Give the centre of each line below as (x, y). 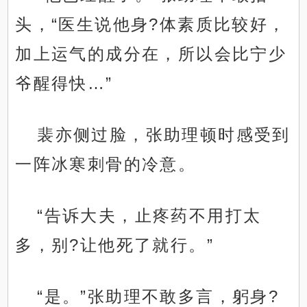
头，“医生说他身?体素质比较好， (151, 25)
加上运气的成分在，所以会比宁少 (151, 54)
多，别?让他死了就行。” (115, 245)
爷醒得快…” (64, 84)
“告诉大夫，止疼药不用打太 (149, 216)
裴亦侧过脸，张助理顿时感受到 (164, 135)
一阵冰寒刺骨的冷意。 (106, 164)
